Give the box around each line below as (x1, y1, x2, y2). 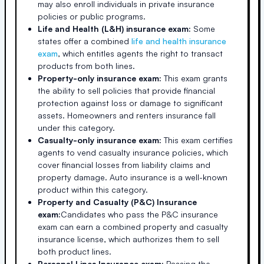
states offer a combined (38, 36, 129, 46)
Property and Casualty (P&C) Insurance (38, 197, 197, 207)
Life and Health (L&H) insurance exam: (38, 24, 191, 34)
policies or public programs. (38, 11, 146, 21)
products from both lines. (38, 61, 135, 71)
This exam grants (161, 73, 227, 83)
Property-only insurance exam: (38, 73, 161, 83)
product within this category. (38, 184, 148, 194)
